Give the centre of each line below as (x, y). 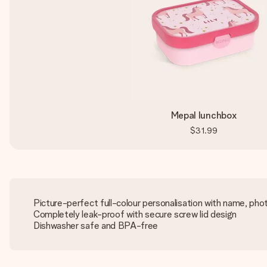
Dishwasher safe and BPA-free (96, 226)
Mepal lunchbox (204, 115)
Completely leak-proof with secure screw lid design (135, 214)
